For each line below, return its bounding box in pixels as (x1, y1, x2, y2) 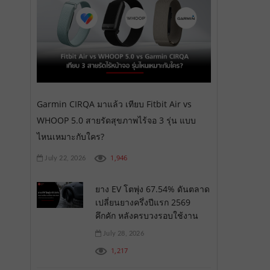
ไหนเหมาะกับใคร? (37, 130, 104, 142)
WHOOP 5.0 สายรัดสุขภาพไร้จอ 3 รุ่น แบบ (37, 114, 196, 126)
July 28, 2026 (101, 230, 144, 237)
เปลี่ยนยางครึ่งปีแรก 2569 (95, 196, 190, 208)
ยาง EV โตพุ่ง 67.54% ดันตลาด (95, 183, 210, 195)
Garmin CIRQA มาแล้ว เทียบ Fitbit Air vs (37, 98, 192, 110)
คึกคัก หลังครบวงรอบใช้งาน (95, 209, 198, 221)
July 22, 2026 (43, 154, 86, 162)
